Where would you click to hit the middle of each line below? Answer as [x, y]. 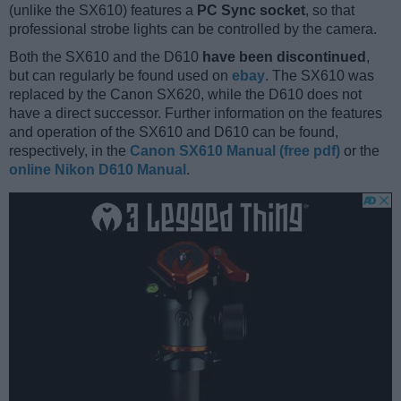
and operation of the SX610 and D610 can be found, [174, 132]
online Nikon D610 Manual [98, 169]
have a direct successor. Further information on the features [196, 113]
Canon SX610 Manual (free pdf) [235, 150]
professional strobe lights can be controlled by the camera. [193, 29]
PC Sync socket [251, 10]
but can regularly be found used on [120, 75]
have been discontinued [284, 56]
